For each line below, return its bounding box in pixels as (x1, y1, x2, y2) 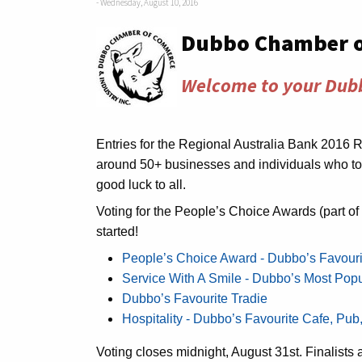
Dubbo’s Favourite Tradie (122, 292, 267, 305)
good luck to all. (96, 178, 186, 192)
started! (96, 225, 138, 238)
